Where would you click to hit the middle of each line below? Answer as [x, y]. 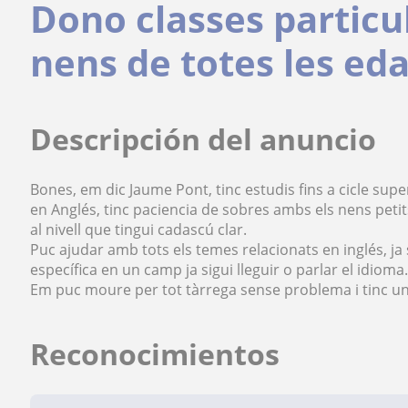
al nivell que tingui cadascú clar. [139, 229]
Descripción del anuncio [204, 139]
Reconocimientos [155, 354]
